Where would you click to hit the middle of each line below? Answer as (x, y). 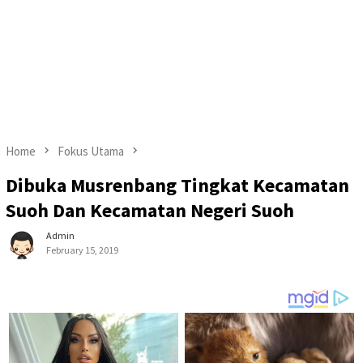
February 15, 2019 (82, 250)
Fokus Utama (91, 151)
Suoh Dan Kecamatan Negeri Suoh (150, 211)
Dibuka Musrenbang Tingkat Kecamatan (177, 186)
